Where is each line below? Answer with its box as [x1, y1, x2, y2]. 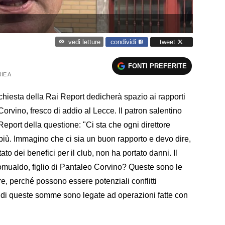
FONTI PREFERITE [128, 62, 187, 70]
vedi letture [68, 38, 100, 46]
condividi [110, 38, 138, 46]
